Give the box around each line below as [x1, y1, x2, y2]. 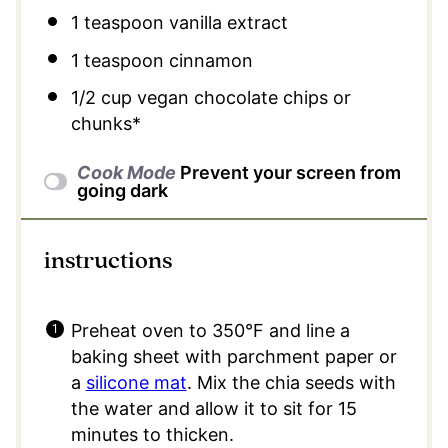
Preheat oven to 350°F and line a [70, 319, 350, 341]
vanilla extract [163, 12, 288, 34]
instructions [43, 245, 172, 276]
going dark [76, 179, 168, 201]
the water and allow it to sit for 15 [70, 397, 357, 419]
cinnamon [163, 49, 253, 71]
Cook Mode [76, 161, 176, 183]
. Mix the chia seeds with [186, 371, 396, 393]
